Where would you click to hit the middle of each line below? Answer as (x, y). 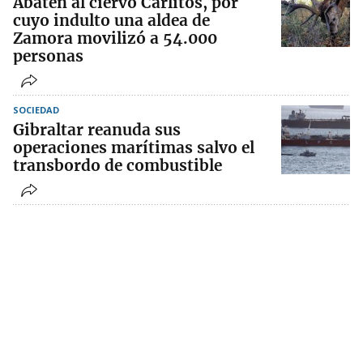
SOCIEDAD (36, 110)
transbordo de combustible (117, 166)
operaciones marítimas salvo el (134, 148)
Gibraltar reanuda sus (97, 130)
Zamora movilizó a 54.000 (115, 38)
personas (48, 56)
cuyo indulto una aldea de (111, 21)
